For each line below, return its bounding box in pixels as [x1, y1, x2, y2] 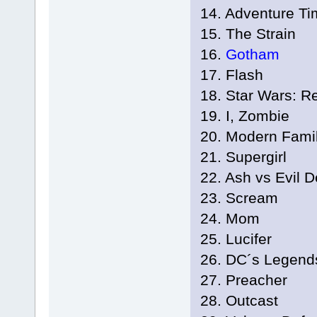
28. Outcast [200, 292, 278, 309]
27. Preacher [200, 272, 287, 289]
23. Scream [200, 190, 278, 207]
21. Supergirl [200, 149, 287, 166]
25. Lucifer [200, 231, 272, 248]
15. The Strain [200, 25, 296, 42]
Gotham [225, 46, 279, 63]
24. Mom [200, 210, 260, 227]
